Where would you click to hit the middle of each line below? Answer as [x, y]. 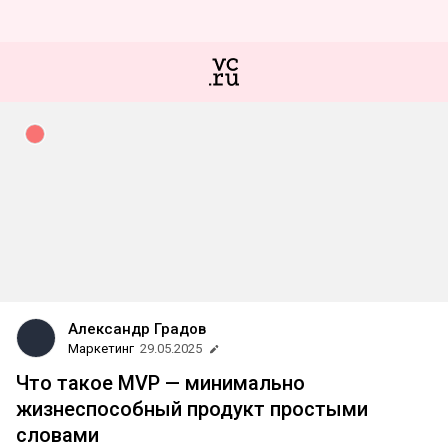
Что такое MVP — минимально [160, 383]
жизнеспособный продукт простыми [192, 409]
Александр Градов [137, 329]
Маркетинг [101, 348]
